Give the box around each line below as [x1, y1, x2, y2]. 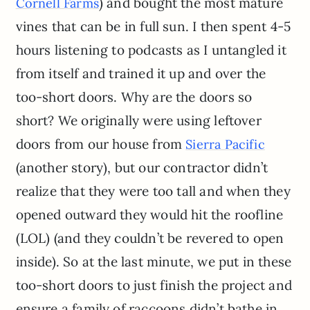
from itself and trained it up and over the [15, 65, 266, 82]
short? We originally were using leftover [15, 112, 262, 129]
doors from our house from [15, 136, 186, 153]
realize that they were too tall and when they [15, 183, 291, 200]
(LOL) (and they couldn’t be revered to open [15, 230, 284, 247]
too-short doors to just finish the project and [15, 277, 292, 294]
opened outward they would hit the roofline [15, 206, 284, 224]
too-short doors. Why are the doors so [15, 89, 253, 106]
